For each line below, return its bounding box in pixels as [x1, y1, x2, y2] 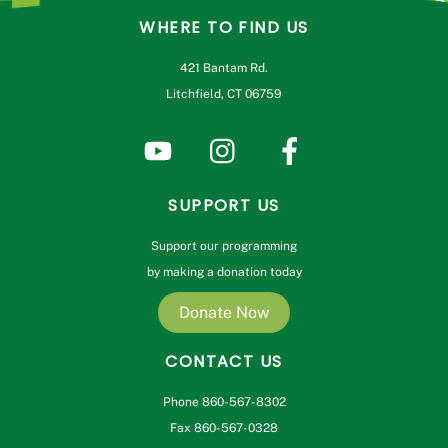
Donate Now [179, 303, 269, 323]
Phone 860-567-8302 [162, 395, 286, 410]
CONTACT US [165, 350, 283, 374]
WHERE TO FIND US [139, 15, 309, 39]
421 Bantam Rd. [180, 60, 268, 75]
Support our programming [151, 238, 297, 253]
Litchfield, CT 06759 [166, 86, 282, 101]
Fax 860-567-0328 [170, 421, 278, 436]
